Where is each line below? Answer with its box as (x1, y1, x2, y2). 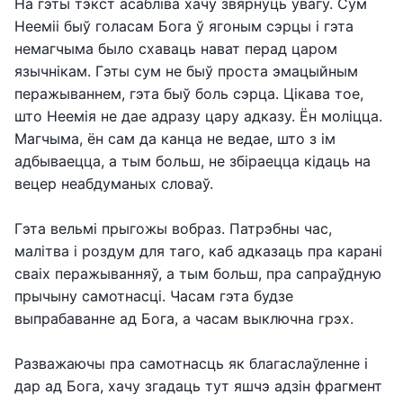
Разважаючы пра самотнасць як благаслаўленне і (14, 354, 368, 372)
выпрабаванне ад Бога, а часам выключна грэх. (14, 309, 354, 327)
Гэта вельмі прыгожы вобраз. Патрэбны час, (14, 219, 332, 237)
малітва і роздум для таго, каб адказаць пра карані (14, 242, 382, 260)
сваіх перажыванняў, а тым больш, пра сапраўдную (14, 264, 381, 282)
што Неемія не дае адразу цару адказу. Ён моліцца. (14, 107, 382, 125)
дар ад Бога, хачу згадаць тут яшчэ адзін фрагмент (14, 377, 382, 395)
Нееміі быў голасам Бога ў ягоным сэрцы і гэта (14, 17, 354, 35)
